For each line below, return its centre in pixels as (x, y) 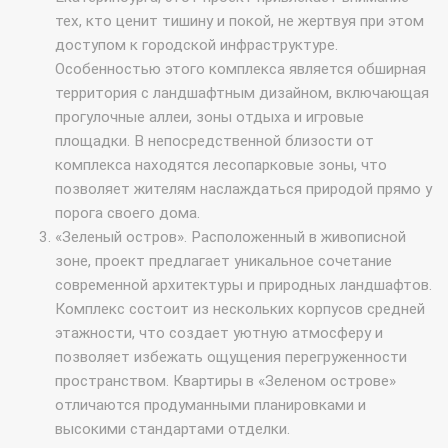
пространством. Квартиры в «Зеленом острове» (225, 381)
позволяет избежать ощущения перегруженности (231, 357)
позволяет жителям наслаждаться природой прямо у (243, 189)
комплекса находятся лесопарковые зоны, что (221, 165)
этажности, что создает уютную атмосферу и (219, 333)
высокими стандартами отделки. (174, 429)
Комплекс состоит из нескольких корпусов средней (240, 309)
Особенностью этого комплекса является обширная (240, 69)
